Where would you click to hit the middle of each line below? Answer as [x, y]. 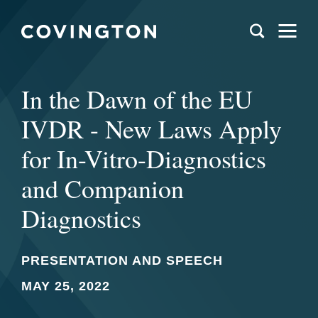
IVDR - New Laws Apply [152, 128]
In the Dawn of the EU [137, 99]
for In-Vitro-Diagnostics [144, 158]
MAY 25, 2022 [66, 286]
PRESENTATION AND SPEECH [122, 261]
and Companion [103, 188]
